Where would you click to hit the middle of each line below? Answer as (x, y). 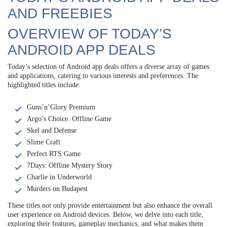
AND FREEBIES (60, 14)
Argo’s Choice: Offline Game (69, 119)
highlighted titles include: (44, 85)
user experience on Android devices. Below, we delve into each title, (105, 215)
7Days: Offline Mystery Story (70, 166)
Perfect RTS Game (54, 154)
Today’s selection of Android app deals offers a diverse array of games (108, 67)
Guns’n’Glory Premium (61, 107)
